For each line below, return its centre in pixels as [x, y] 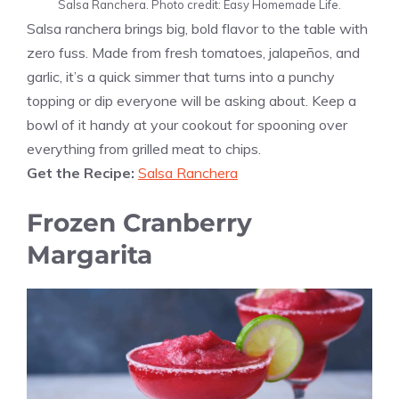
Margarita [90, 254]
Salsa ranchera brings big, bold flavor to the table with [197, 28]
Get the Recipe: [82, 172]
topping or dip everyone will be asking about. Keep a [191, 100]
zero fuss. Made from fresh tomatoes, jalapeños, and [193, 52]
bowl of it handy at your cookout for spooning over [187, 124]
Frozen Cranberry [139, 222]
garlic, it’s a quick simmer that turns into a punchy [181, 76]
